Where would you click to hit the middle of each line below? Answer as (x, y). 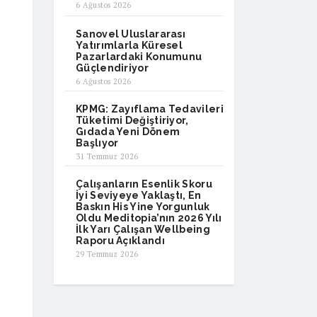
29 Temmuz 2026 (107, 254)
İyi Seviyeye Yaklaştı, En (139, 195)
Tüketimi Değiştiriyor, (132, 120)
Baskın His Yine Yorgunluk (143, 207)
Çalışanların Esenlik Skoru (144, 184)
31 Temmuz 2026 (107, 156)
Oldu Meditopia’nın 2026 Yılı (149, 218)
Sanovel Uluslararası (131, 34)
